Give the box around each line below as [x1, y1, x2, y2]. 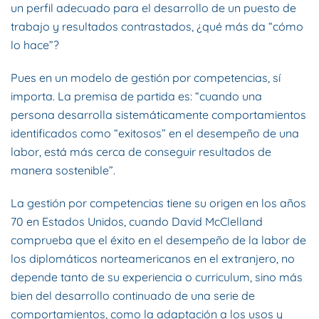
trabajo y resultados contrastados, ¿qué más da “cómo [11, 19, 303, 34]
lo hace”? [11, 38, 59, 53]
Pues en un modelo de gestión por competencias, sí [11, 70, 281, 85]
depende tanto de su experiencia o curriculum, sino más [11, 270, 303, 285]
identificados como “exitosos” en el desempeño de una [11, 126, 299, 141]
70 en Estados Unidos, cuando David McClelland [11, 214, 263, 229]
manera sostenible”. [11, 163, 115, 178]
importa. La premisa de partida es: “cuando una [11, 89, 262, 104]
